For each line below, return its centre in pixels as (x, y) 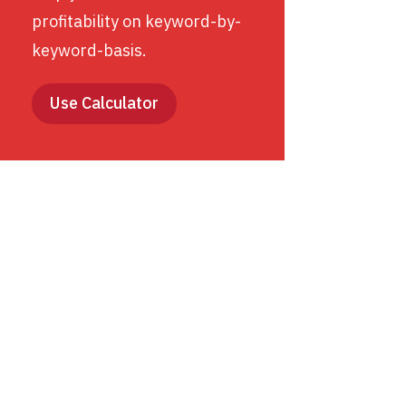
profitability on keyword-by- (136, 21)
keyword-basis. (89, 50)
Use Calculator (104, 103)
